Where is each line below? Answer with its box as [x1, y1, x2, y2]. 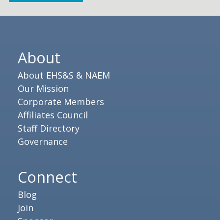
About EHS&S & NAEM [18, 69, 110, 81]
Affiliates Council [18, 109, 88, 121]
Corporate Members [18, 95, 104, 108]
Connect [18, 166, 77, 187]
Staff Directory [18, 122, 80, 134]
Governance [18, 135, 68, 147]
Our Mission [18, 82, 69, 94]
